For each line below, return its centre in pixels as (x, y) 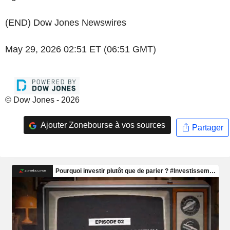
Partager (206, 127)
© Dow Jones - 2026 (42, 100)
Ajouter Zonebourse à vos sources (102, 125)
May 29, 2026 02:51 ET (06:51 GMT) (81, 49)
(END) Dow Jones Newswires (66, 23)
